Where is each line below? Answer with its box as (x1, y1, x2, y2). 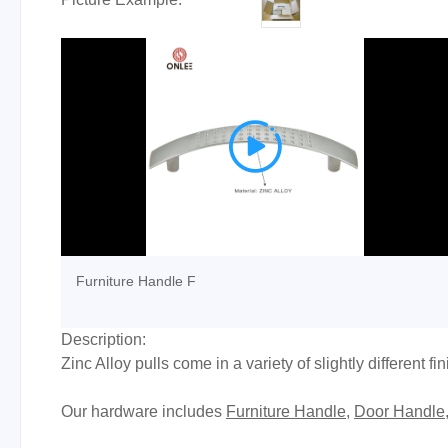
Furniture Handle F (76, 272, 196, 289)
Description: (61, 330, 146, 348)
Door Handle (354, 402, 445, 420)
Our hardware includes (61, 402, 226, 420)
